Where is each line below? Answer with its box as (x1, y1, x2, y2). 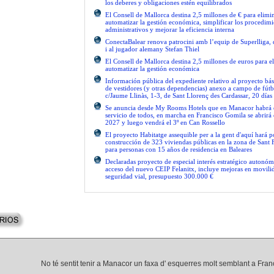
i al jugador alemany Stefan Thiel (105, 45, 199, 53)
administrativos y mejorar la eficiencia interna (105, 26, 234, 33)
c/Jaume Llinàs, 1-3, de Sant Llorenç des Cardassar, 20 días (105, 92, 272, 99)
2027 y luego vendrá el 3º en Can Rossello (105, 119, 225, 126)
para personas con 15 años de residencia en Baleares (105, 146, 252, 153)
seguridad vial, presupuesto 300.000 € (105, 172, 213, 180)
